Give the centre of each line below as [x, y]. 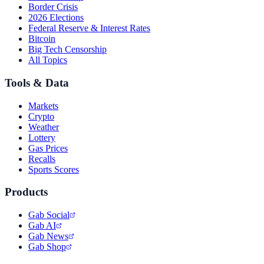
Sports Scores [54, 169]
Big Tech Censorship [67, 49]
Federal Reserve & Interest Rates [89, 28]
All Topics [48, 60]
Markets [43, 105]
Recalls [42, 159]
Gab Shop [47, 247]
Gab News [48, 236]
